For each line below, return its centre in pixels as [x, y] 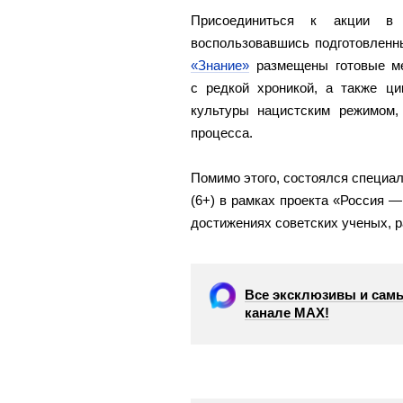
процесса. [222, 133]
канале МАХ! [287, 313]
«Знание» [220, 65]
